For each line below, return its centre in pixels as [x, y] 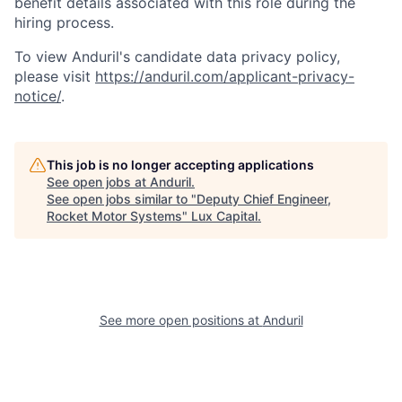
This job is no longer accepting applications [180, 165]
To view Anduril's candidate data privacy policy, [177, 57]
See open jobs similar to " [122, 199]
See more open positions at [181, 320]
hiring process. [64, 22]
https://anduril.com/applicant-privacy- [225, 76]
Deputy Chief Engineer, [264, 199]
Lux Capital [224, 216]
